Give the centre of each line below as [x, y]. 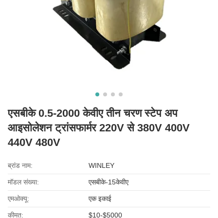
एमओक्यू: [18, 198]
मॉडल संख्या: [23, 182]
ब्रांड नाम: [20, 165]
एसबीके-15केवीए [109, 182]
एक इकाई [100, 198]
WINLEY [102, 165]
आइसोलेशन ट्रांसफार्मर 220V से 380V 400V [99, 127]
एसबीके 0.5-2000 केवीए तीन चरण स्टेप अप [93, 113]
